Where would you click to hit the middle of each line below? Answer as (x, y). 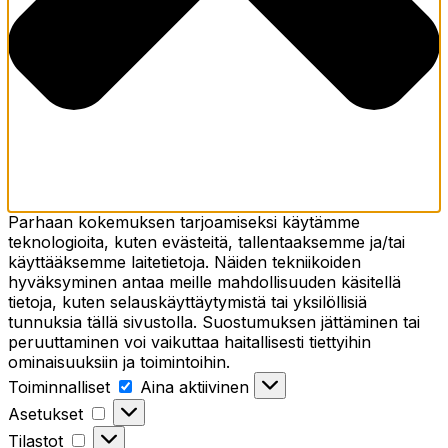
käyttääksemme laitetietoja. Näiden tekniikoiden (184, 262)
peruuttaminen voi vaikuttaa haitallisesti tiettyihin (189, 342)
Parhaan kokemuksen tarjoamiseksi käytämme (184, 222)
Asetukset (45, 414)
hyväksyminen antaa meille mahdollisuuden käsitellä (204, 282)
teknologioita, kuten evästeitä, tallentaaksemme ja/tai (206, 242)
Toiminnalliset (59, 387)
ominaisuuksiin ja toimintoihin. (119, 362)
